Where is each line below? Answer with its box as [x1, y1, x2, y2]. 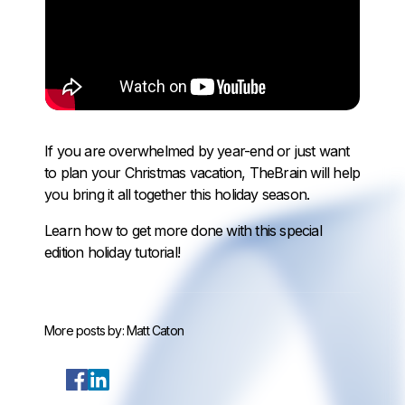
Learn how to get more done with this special [44, 221, 322, 240]
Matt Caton [127, 323, 184, 338]
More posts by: [44, 323, 124, 338]
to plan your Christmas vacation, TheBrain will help [44, 164, 361, 182]
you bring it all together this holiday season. [44, 185, 310, 203]
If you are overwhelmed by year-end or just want [44, 142, 350, 160]
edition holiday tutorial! [44, 243, 180, 261]
